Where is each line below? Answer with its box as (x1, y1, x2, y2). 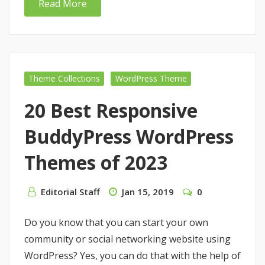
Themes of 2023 (24, 150, 167, 176)
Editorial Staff (41, 186, 100, 198)
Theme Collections (28, 73, 101, 85)
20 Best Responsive (24, 98, 198, 124)
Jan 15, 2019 (122, 186, 174, 198)
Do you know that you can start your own (24, 216, 208, 230)
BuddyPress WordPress (24, 124, 234, 150)
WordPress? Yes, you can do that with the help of (24, 249, 241, 263)
